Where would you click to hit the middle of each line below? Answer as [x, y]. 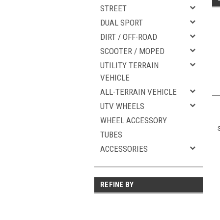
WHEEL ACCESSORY [134, 120]
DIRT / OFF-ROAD [129, 37]
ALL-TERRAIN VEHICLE [138, 92]
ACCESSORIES [124, 149]
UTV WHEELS [122, 106]
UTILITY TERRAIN [129, 65]
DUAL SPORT [122, 23]
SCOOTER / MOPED [132, 51]
